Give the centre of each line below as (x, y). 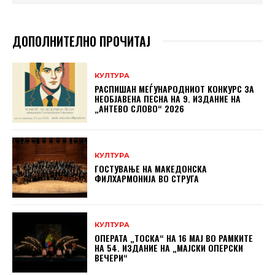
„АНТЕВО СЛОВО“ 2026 (140, 108)
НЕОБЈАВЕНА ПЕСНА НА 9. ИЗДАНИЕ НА (168, 98)
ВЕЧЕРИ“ (111, 258)
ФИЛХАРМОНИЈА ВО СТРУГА (147, 178)
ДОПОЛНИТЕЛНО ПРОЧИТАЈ (81, 41)
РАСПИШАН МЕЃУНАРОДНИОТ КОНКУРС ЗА (175, 88)
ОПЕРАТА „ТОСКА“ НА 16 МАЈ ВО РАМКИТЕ (174, 238)
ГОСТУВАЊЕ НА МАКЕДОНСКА (151, 168)
